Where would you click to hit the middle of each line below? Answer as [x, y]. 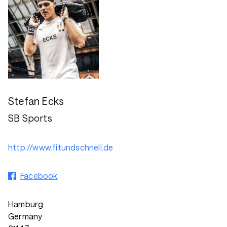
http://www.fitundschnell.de [61, 147]
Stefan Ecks [36, 101]
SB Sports [30, 118]
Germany [25, 216]
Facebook [39, 176]
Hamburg [26, 204]
